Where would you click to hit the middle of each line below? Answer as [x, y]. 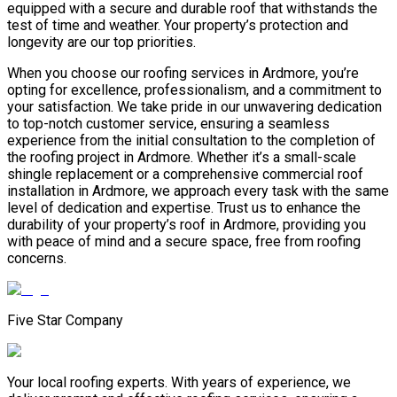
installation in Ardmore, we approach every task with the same [198, 191]
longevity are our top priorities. [101, 43]
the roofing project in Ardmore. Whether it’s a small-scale [182, 158]
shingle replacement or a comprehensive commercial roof [185, 175]
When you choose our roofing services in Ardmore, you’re [183, 74]
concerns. [37, 259]
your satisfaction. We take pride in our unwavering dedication [195, 107]
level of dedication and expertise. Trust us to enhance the [184, 208]
